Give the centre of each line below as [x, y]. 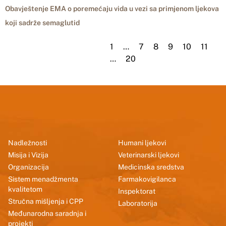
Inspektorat [137, 191]
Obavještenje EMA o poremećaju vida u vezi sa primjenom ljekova [112, 9]
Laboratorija [138, 203]
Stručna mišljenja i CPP [46, 201]
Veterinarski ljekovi [149, 155]
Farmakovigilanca [147, 179]
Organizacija [29, 167]
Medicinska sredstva [151, 167]
